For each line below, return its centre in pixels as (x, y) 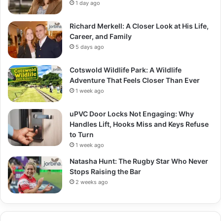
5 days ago (90, 47)
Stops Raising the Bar (105, 171)
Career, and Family (101, 36)
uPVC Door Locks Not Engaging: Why (132, 113)
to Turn (82, 134)
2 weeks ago (92, 182)
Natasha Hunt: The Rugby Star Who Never (139, 161)
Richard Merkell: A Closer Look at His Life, (139, 26)
